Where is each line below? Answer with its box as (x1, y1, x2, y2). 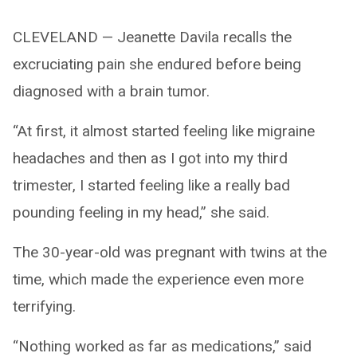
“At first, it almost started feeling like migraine (13, 122, 315, 140)
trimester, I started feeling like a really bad (13, 176, 290, 194)
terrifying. (13, 297, 76, 316)
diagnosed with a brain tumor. (13, 82, 210, 100)
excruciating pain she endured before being (13, 55, 301, 73)
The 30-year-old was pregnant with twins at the (13, 243, 327, 261)
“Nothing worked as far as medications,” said (13, 337, 312, 355)
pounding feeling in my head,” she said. (13, 203, 269, 222)
